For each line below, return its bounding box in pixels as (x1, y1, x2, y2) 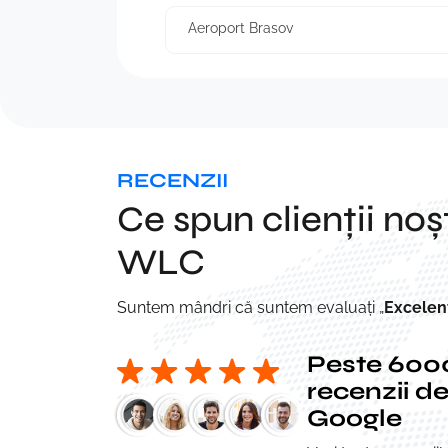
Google (307, 404, 402, 433)
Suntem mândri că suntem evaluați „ (117, 297, 384, 317)
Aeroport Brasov (188, 20, 293, 36)
